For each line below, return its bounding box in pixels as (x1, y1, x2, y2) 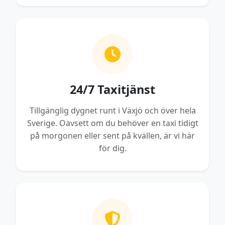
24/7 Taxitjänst (70, 81, 155, 97)
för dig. (98, 142, 127, 154)
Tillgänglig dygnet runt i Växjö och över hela (29, 104, 196, 116)
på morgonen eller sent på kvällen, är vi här (30, 130, 195, 141)
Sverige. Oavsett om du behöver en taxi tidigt (27, 117, 198, 129)
